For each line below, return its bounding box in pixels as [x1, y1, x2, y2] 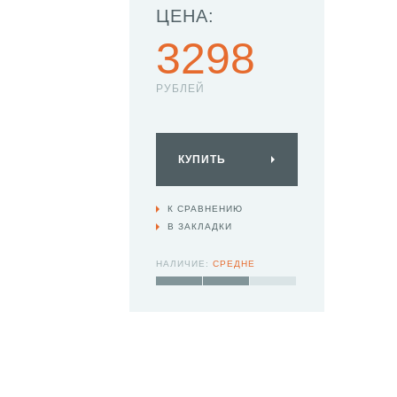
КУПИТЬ [178, 153, 226, 166]
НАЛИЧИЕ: [156, 259, 213, 269]
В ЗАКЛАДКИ [167, 222, 232, 231]
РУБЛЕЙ [156, 82, 205, 95]
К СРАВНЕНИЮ [167, 204, 243, 214]
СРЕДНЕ [213, 259, 255, 269]
